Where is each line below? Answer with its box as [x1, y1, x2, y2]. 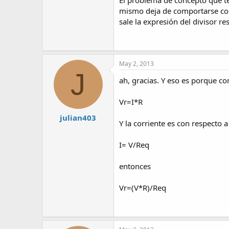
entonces [119, 161, 151, 171]
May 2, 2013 [119, 59, 154, 68]
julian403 [60, 112, 96, 123]
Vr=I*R [119, 96, 143, 107]
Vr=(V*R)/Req [119, 182, 166, 193]
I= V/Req [119, 139, 149, 150]
